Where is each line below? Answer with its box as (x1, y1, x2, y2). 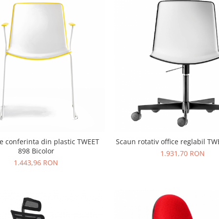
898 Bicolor (18, 146, 54, 156)
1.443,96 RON (14, 158, 59, 168)
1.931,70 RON (160, 149, 205, 158)
